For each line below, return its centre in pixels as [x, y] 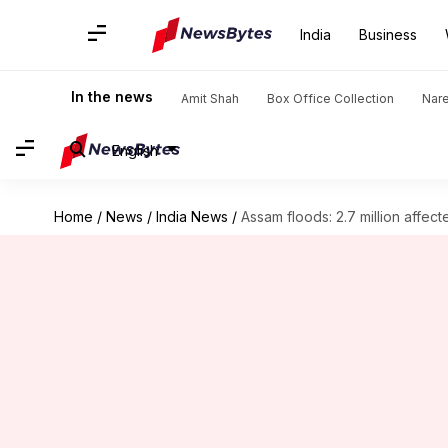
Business [388, 34]
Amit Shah [210, 98]
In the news [112, 96]
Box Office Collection [330, 98]
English [135, 150]
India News [191, 216]
